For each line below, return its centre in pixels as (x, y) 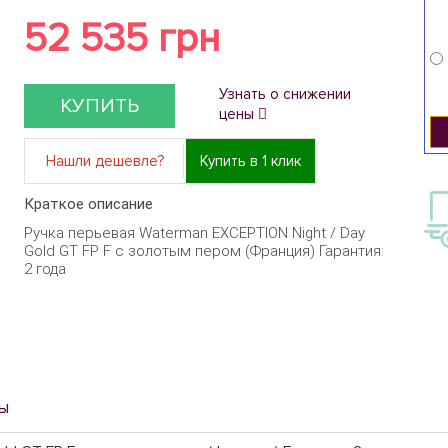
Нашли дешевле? (104, 161)
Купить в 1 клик (250, 161)
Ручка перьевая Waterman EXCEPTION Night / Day (194, 233)
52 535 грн (121, 38)
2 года (44, 269)
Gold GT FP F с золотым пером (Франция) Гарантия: (203, 251)
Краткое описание (88, 204)
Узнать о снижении (284, 94)
